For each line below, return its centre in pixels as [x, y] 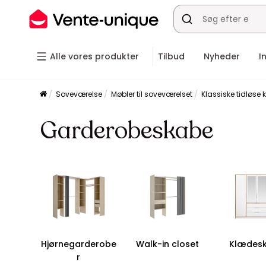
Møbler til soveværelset [152, 94]
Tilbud [171, 56]
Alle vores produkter [94, 56]
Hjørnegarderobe [78, 244]
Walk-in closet [168, 244]
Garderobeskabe [127, 131]
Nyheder [222, 56]
